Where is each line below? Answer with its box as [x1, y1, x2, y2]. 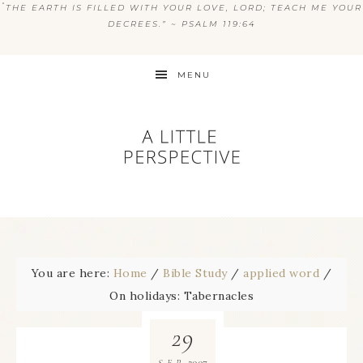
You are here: [31, 266, 113, 280]
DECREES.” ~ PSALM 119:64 [107, 19, 256, 29]
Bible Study [163, 266, 228, 280]
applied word [243, 266, 320, 280]
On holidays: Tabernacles [109, 288, 254, 303]
